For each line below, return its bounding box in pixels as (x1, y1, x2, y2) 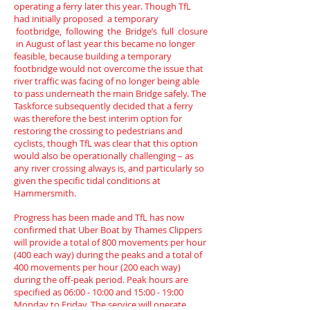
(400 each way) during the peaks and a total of (14, 248, 202, 261)
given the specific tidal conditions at (14, 174, 161, 187)
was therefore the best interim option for (14, 112, 182, 125)
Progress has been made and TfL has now (14, 211, 184, 224)
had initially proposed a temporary (14, 12, 158, 25)
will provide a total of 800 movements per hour (14, 236, 206, 248)
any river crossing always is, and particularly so (14, 162, 204, 174)
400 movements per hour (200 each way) (14, 261, 181, 273)
